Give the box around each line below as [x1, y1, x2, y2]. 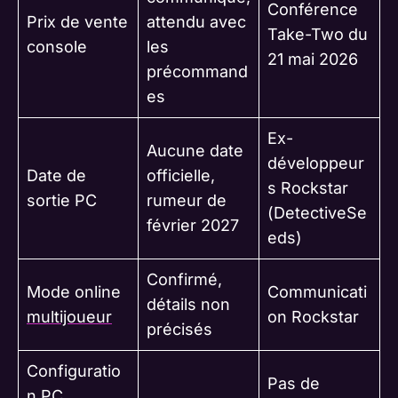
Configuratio [27, 362, 121, 381]
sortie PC [27, 191, 97, 211]
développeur [267, 154, 364, 173]
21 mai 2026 [267, 50, 358, 69]
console [27, 37, 87, 57]
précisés [147, 320, 212, 339]
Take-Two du [267, 25, 368, 44]
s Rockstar [267, 179, 348, 198]
